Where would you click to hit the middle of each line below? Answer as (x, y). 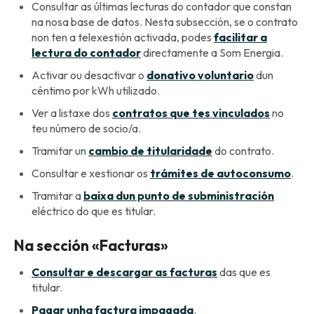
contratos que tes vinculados (191, 112)
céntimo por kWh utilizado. (96, 90)
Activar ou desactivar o (89, 75)
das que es (244, 272)
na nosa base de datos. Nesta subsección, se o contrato (165, 21)
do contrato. (243, 150)
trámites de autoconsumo (220, 173)
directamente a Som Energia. (212, 52)
